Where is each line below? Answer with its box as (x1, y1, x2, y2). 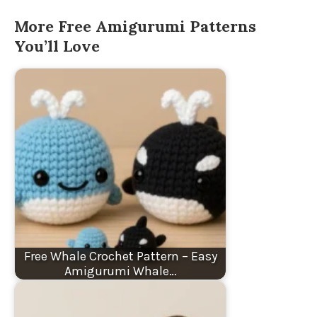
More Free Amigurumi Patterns (14, 16, 256, 37)
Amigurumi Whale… (64, 263, 177, 279)
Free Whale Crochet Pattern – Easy (23, 248, 217, 264)
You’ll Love (14, 36, 100, 57)
